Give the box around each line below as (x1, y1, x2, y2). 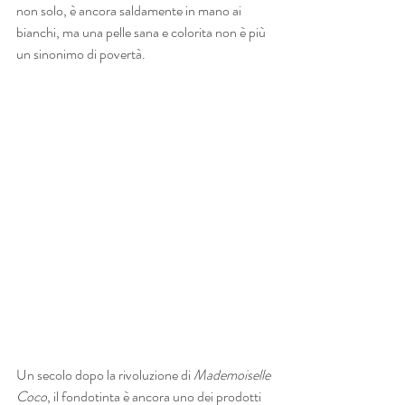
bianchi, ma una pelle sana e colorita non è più (16, 21, 268, 42)
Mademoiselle (193, 364, 273, 386)
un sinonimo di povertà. (16, 42, 146, 64)
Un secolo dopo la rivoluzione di (16, 364, 193, 386)
